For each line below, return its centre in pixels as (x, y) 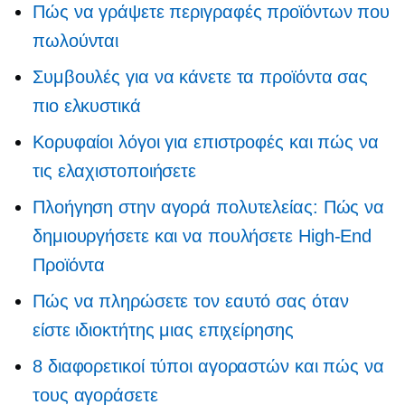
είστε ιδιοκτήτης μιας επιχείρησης (163, 330)
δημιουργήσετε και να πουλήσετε (165, 236)
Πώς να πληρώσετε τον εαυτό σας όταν (191, 301)
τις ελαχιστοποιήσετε (114, 171)
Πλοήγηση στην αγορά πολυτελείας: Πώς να (209, 207)
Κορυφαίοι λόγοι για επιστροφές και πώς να (206, 142)
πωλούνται (76, 41)
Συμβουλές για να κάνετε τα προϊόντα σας (201, 77)
